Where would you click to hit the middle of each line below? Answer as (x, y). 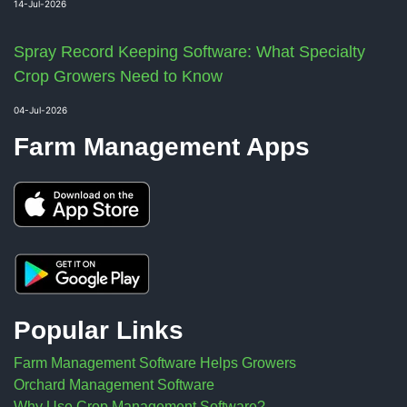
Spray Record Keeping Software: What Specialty (189, 51)
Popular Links (99, 330)
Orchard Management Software (114, 384)
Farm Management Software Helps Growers (155, 362)
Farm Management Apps (162, 146)
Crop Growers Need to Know (118, 76)
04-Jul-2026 (40, 109)
